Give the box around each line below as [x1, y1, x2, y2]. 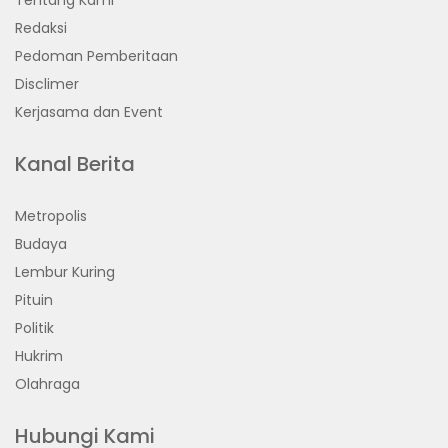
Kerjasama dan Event [15, 101, 163, 122]
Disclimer [15, 73, 79, 94]
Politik [15, 317, 54, 338]
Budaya [15, 233, 67, 254]
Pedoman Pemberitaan [15, 45, 178, 66]
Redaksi [15, 17, 67, 38]
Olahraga [15, 373, 80, 394]
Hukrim [15, 345, 63, 366]
